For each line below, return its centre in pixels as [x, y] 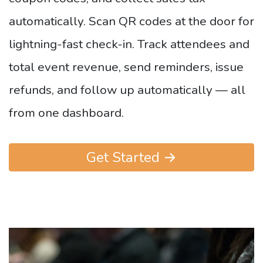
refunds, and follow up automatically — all [127, 90]
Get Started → [131, 157]
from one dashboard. [66, 113]
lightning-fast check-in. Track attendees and [129, 44]
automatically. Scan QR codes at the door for [131, 21]
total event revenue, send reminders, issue [126, 67]
